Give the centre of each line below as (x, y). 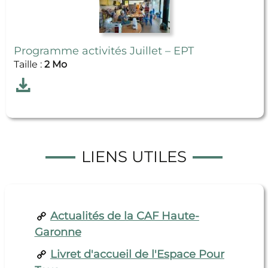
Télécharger (41, 84)
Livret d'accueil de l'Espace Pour (137, 255)
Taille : (29, 65)
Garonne (58, 232)
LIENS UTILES (134, 157)
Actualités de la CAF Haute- (124, 216)
